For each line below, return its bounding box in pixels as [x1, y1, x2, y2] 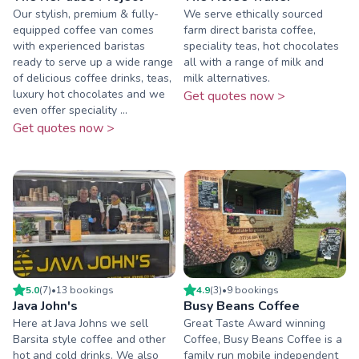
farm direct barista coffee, [184, 22, 316, 38]
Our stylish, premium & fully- [13, 6, 159, 22]
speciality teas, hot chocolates [184, 38, 339, 54]
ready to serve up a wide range [13, 54, 173, 70]
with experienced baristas [13, 38, 145, 54]
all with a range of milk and [184, 54, 324, 70]
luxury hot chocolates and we [13, 86, 165, 102]
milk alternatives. [184, 70, 270, 86]
